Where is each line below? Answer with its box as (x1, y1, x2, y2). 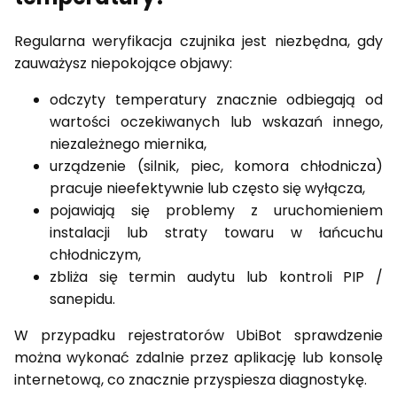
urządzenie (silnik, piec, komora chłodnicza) (50, 155, 383, 176)
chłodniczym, (50, 244, 141, 265)
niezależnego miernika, (50, 133, 206, 154)
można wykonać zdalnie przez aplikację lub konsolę (14, 346, 383, 368)
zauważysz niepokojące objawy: (14, 52, 232, 74)
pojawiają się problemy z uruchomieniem (50, 199, 383, 221)
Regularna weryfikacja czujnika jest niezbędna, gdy (14, 30, 383, 51)
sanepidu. (50, 288, 115, 309)
